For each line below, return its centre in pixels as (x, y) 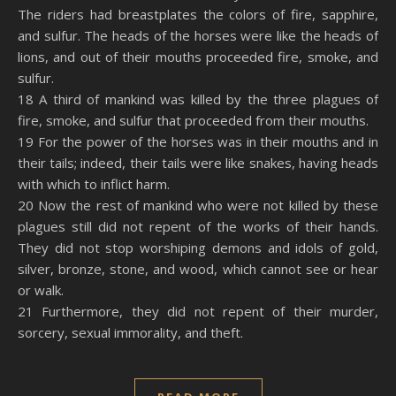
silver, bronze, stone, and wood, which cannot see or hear (198, 269)
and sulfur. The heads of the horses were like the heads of (198, 35)
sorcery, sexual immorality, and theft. (130, 332)
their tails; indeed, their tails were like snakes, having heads (198, 163)
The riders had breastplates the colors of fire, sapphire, (198, 14)
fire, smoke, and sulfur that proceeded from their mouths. (193, 120)
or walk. (41, 290)
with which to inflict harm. (94, 184)
